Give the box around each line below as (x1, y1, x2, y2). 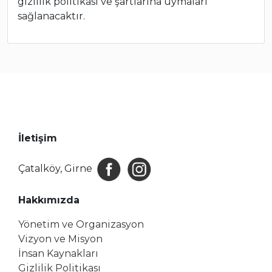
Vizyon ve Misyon (18, 233, 103, 245)
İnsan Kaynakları (18, 248, 98, 260)
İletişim (18, 132, 57, 144)
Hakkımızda (18, 194, 80, 206)
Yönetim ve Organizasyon (18, 219, 144, 231)
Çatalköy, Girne (18, 163, 95, 175)
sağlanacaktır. (18, 10, 85, 22)
